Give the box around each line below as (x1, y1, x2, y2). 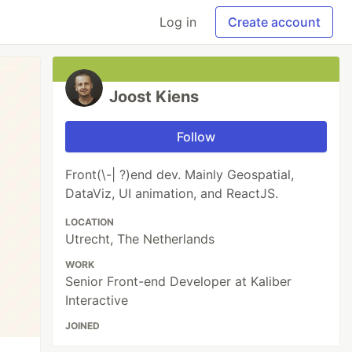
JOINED (65, 320, 101, 332)
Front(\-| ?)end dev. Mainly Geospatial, (65, 167, 295, 182)
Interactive (65, 292, 129, 308)
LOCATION (65, 216, 115, 228)
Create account (228, 14, 321, 30)
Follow (177, 129, 216, 145)
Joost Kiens (109, 87, 200, 106)
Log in (159, 14, 196, 30)
